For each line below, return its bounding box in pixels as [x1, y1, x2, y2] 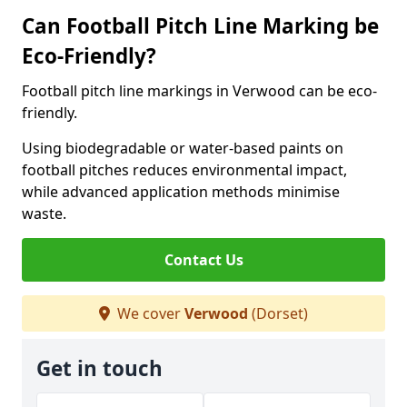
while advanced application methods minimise [22, 182, 340, 202]
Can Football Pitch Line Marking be [22, 12, 379, 40]
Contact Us [164, 250, 243, 270]
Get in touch [36, 354, 163, 382]
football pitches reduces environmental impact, [22, 160, 347, 180]
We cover [114, 303, 184, 323]
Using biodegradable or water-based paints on [22, 138, 343, 158]
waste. [22, 203, 66, 223]
